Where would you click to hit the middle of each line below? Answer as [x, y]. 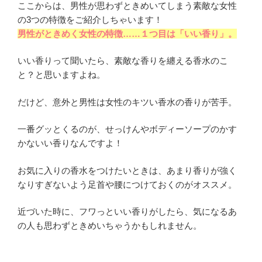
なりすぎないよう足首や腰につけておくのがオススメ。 [127, 184]
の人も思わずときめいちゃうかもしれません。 [110, 226]
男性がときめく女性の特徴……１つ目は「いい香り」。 [127, 33]
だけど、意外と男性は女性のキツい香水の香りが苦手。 [127, 102]
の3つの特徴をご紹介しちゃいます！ [90, 19]
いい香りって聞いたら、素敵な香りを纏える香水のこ [123, 61]
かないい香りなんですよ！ [70, 143]
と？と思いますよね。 [61, 75]
